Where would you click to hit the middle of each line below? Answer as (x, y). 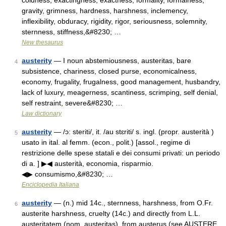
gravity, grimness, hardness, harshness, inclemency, (105, 11)
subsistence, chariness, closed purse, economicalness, (109, 71)
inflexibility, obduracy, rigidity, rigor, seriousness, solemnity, (115, 21)
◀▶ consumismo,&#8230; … (67, 174)
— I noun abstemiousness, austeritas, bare (122, 61)
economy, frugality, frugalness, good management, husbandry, (121, 82)
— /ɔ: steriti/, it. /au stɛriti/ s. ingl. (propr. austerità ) (133, 132)
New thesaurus (42, 42)
